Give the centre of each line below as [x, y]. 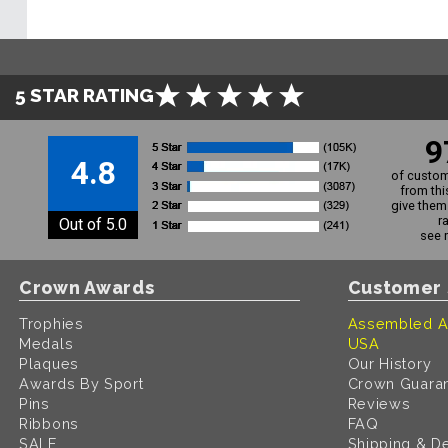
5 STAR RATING [84, 94]
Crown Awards [87, 287]
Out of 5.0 [93, 224]
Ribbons [49, 423]
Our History [389, 363]
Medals [46, 343]
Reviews [379, 403]
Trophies [51, 323]
